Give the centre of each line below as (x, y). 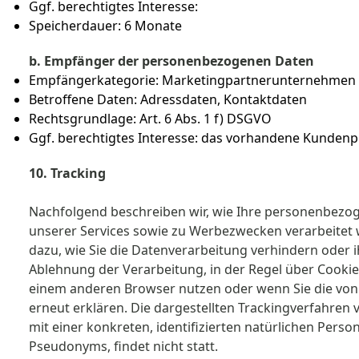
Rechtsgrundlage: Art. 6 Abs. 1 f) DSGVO (150, 119)
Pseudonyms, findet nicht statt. (123, 346)
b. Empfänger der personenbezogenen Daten (173, 61)
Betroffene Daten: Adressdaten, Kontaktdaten (168, 99)
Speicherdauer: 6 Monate (105, 26)
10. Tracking (67, 173)
